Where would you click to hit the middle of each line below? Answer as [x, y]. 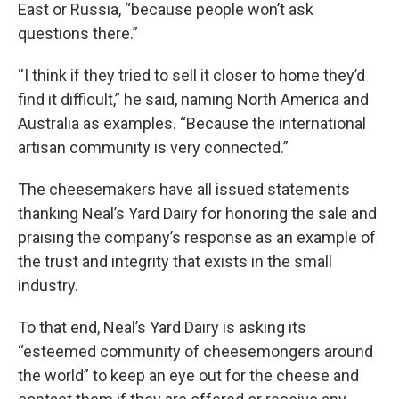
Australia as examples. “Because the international [192, 124]
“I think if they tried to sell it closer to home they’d [191, 76]
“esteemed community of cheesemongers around [195, 352]
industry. [48, 286]
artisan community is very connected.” [153, 148]
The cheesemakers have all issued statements [184, 190]
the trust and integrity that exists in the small [175, 262]
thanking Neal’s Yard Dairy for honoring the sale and [197, 214]
